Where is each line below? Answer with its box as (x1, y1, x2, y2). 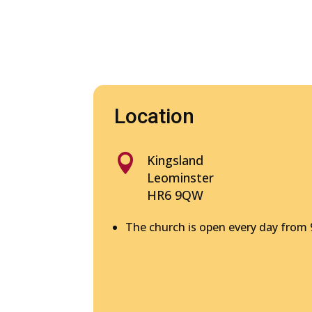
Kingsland (147, 151, 204, 169)
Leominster (147, 169, 214, 186)
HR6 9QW (147, 186, 204, 203)
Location (114, 103, 195, 128)
